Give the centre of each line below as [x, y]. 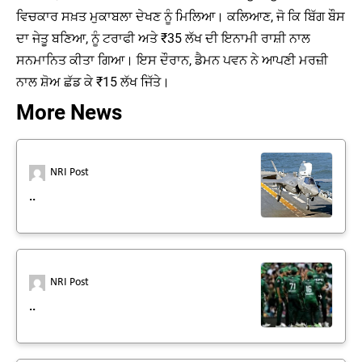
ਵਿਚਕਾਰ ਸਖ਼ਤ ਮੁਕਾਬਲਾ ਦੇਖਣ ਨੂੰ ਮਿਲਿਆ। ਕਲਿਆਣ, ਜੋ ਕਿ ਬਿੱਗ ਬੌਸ [181, 16]
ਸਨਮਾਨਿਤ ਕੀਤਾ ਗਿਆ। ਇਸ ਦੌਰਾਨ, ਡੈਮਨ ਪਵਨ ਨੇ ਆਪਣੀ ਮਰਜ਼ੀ [172, 60]
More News [69, 112]
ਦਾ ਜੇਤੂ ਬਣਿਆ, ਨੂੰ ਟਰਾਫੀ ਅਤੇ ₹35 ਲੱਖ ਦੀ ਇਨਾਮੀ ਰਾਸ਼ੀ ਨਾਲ [163, 38]
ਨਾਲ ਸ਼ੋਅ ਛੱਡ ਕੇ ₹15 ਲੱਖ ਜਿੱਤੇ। [93, 82]
